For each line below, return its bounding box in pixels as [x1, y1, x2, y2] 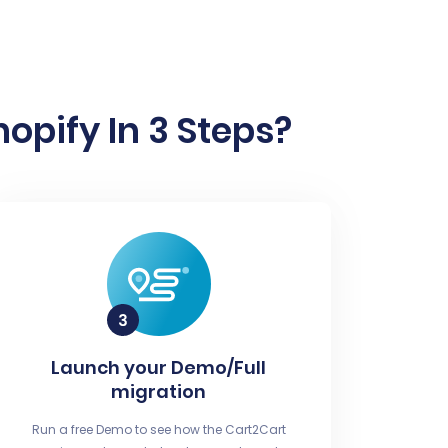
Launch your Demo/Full [51, 354, 267, 380]
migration [111, 378, 207, 404]
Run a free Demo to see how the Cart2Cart [31, 420, 286, 438]
